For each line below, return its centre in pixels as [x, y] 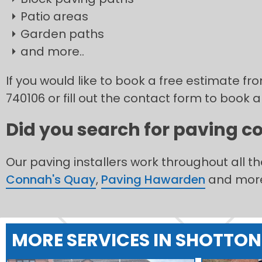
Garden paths [62, 34]
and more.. [52, 51]
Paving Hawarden [153, 179]
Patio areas [54, 16]
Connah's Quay [51, 179]
